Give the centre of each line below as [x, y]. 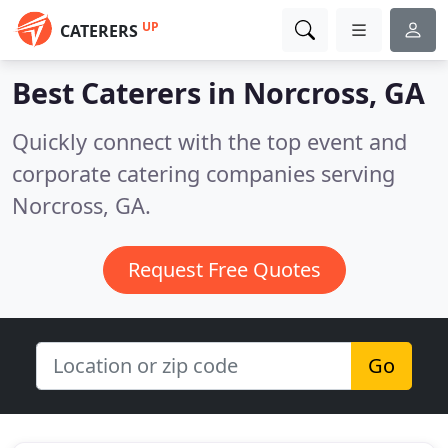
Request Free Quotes [224, 269]
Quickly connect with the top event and [209, 141]
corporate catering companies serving [203, 173]
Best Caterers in [127, 92]
